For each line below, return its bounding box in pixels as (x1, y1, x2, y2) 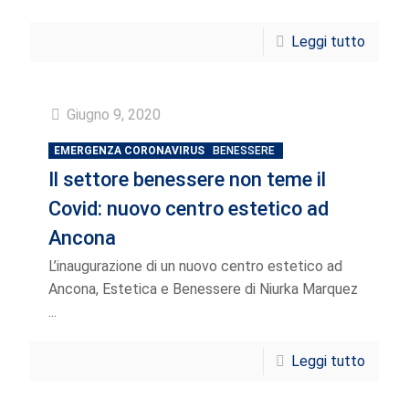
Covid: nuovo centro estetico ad (48, 197, 329, 220)
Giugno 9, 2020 (67, 106, 161, 123)
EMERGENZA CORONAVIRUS (54, 144, 204, 157)
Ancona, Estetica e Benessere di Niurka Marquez (48, 280, 358, 298)
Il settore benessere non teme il (48, 168, 326, 191)
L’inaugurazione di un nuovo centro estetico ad (48, 257, 342, 275)
